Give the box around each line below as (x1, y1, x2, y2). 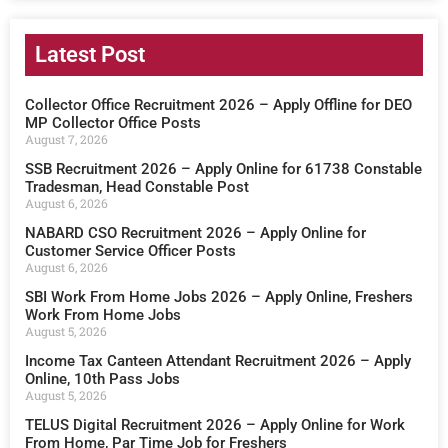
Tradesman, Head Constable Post (25, 178, 249, 197)
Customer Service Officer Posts (25, 242, 236, 261)
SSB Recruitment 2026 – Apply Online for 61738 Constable (25, 160, 422, 179)
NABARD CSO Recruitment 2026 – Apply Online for (25, 224, 366, 243)
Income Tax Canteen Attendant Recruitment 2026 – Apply (25, 352, 411, 371)
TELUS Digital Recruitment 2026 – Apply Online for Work (25, 416, 405, 435)
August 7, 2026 (25, 131, 108, 148)
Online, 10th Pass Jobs (25, 370, 180, 389)
